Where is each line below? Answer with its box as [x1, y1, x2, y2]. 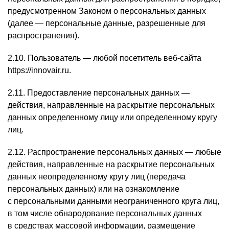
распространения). [8, 31, 79, 40]
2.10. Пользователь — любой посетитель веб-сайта [8, 54, 201, 62]
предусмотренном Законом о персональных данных [8, 7, 206, 15]
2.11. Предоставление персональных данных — [8, 88, 190, 97]
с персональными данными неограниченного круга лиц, [8, 197, 219, 205]
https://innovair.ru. [8, 66, 71, 75]
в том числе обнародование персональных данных [8, 209, 202, 218]
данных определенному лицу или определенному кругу [8, 113, 217, 122]
